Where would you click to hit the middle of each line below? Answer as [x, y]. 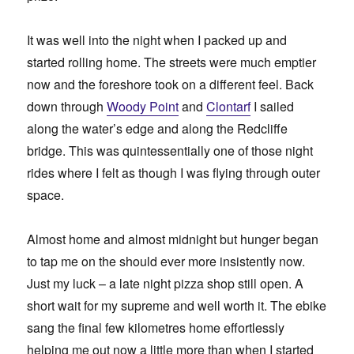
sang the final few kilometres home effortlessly [156, 327]
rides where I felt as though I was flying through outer [174, 172]
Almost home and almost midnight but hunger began [173, 239]
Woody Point [143, 106]
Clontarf [229, 106]
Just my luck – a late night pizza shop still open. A [166, 283]
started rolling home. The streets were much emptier [172, 62]
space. [46, 194]
